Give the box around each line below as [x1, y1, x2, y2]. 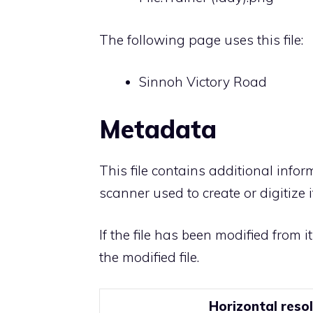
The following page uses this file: [99, 31, 303, 48]
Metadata [99, 112, 217, 145]
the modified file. [99, 249, 199, 266]
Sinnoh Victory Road [139, 73, 267, 91]
